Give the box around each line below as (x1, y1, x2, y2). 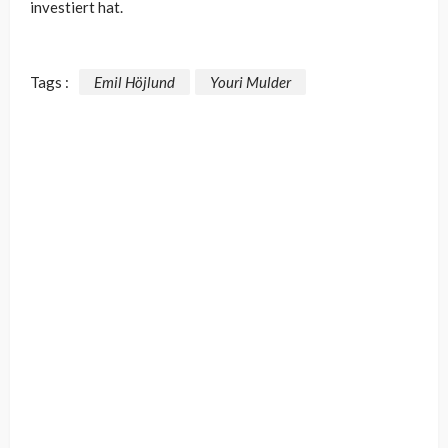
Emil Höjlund (94, 72, 175, 91)
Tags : (30, 72, 69, 91)
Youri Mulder (210, 72, 291, 91)
